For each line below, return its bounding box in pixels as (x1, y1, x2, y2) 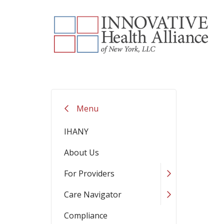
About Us (64, 146, 99, 158)
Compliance (64, 209, 107, 221)
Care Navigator (64, 188, 121, 200)
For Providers (64, 167, 114, 179)
